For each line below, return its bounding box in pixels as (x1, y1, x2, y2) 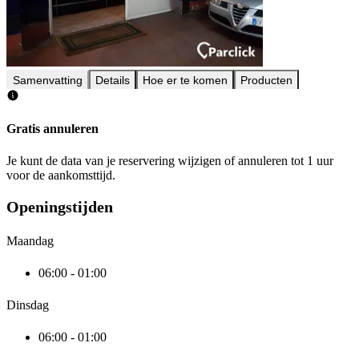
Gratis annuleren (6, 122, 99, 136)
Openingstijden (6, 198, 113, 216)
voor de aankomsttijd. (6, 167, 115, 182)
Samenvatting (13, 74, 83, 87)
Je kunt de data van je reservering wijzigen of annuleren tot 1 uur (6, 153, 333, 167)
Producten (240, 74, 292, 87)
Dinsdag (6, 297, 49, 312)
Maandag (6, 233, 54, 248)
